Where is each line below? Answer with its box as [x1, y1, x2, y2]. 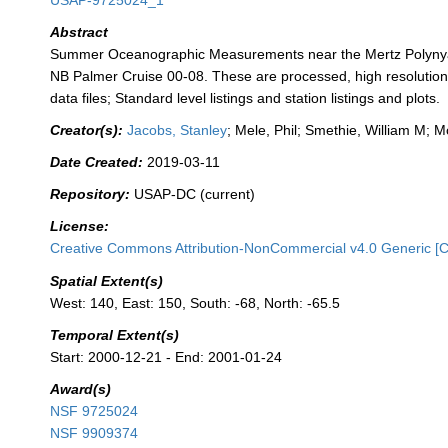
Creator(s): [50, 122, 124, 139]
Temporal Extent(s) [50, 326, 180, 343]
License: [50, 218, 110, 235]
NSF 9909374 [50, 424, 139, 441]
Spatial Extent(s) [50, 272, 164, 289]
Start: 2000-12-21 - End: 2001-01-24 [50, 348, 283, 365]
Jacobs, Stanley [127, 122, 228, 139]
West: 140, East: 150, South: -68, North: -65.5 [50, 294, 341, 311]
